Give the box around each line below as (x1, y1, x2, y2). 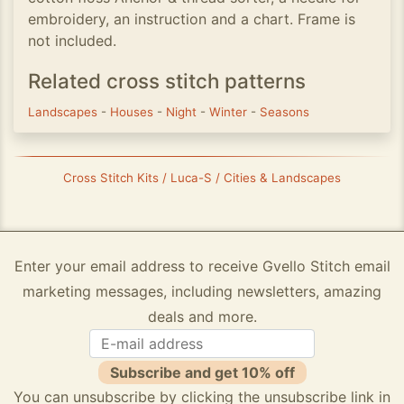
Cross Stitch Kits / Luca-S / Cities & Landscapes (63, 170, 341, 185)
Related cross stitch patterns (28, 69, 306, 93)
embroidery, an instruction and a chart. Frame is (28, 10, 355, 28)
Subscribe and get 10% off (109, 363, 295, 381)
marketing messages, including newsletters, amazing (23, 282, 381, 300)
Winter (209, 105, 251, 119)
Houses (110, 105, 157, 119)
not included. (28, 32, 116, 50)
